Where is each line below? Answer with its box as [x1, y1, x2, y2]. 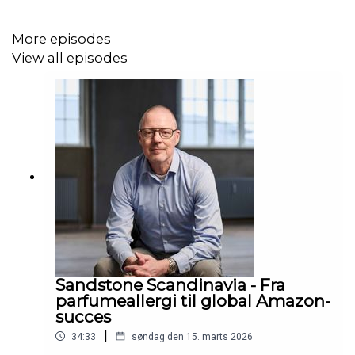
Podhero [99, 12, 147, 28]
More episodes [12, 30, 111, 47]
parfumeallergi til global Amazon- [55, 290, 330, 311]
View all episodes [12, 50, 128, 67]
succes [55, 306, 111, 326]
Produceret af [20, 12, 99, 28]
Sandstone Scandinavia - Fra [55, 274, 285, 295]
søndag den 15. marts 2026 [132, 330, 253, 342]
